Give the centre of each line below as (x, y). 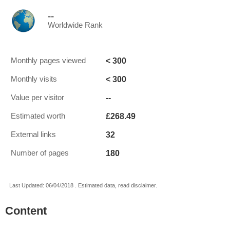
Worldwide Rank (75, 25)
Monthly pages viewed (48, 61)
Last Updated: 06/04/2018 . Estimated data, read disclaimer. (83, 185)
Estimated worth (38, 116)
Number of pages (40, 153)
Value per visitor (37, 98)
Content (26, 211)
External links (33, 135)
